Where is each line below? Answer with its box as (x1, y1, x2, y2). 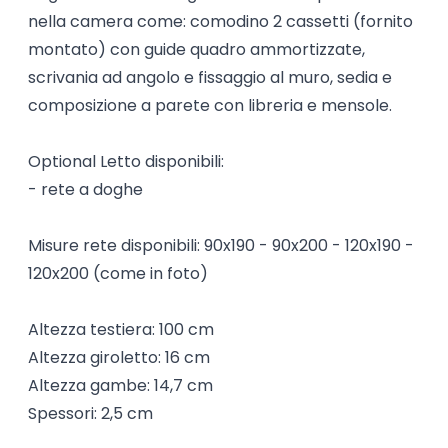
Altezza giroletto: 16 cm (27, 345, 210, 369)
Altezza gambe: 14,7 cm (27, 373, 213, 397)
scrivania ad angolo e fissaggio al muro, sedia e (27, 65, 392, 89)
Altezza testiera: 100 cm (27, 317, 214, 341)
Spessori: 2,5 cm (27, 401, 153, 425)
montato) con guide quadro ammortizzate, (27, 37, 365, 61)
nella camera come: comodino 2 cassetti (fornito (27, 9, 413, 33)
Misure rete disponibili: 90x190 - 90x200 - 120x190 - (27, 233, 414, 257)
